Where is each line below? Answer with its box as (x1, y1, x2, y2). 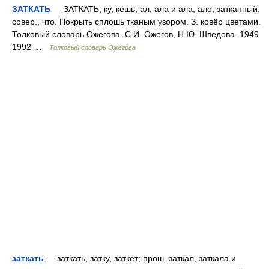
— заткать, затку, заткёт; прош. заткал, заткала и (44, 253, 236, 263)
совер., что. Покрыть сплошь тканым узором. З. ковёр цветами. (12, 17, 261, 26)
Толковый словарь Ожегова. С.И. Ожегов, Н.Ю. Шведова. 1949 (12, 29, 259, 39)
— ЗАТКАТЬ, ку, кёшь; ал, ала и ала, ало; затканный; (50, 4, 260, 14)
